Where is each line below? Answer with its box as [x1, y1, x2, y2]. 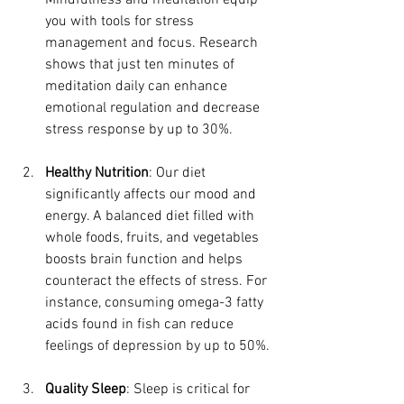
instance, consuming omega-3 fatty [45, 294, 267, 313]
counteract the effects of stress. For [45, 272, 271, 291]
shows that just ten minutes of [45, 56, 238, 75]
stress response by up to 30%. [45, 121, 233, 140]
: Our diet [149, 164, 209, 183]
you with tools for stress [45, 13, 197, 32]
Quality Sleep [45, 381, 126, 399]
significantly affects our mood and [45, 186, 260, 205]
